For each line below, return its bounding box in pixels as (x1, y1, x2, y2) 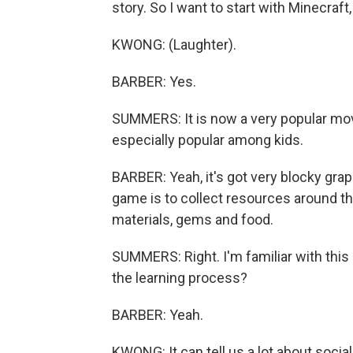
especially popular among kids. (112, 132, 303, 148)
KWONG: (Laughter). (112, 36, 236, 53)
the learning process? (112, 269, 247, 286)
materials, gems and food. (112, 211, 273, 228)
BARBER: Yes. (112, 73, 196, 90)
